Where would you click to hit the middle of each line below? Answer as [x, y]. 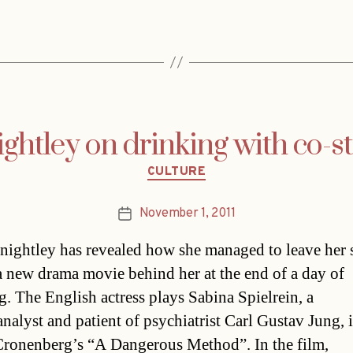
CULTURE [176, 172]
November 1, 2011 [187, 214]
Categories [210, 165]
